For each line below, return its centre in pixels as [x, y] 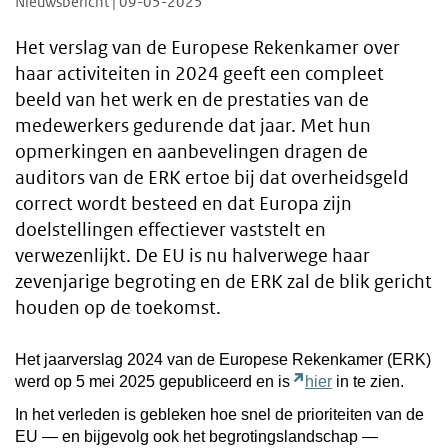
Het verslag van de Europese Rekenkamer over [207, 48]
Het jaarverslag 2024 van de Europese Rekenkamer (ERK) [223, 359]
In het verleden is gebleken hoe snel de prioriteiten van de [219, 414]
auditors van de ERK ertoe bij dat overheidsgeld [212, 178]
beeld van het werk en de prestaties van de [192, 100]
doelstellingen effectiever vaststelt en [170, 230]
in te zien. [368, 381]
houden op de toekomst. [118, 308]
